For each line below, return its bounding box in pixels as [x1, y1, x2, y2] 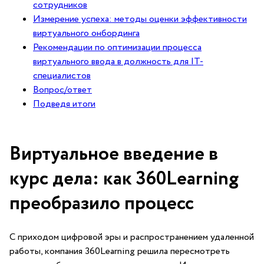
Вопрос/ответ [33, 83, 92, 97]
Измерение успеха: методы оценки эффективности [33, 12, 247, 26]
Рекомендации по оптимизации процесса [33, 41, 202, 54]
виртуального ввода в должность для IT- [33, 55, 203, 68]
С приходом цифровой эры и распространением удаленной [9, 230, 254, 244]
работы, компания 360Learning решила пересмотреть [9, 245, 230, 258]
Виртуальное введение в [9, 140, 218, 169]
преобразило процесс [9, 190, 194, 218]
